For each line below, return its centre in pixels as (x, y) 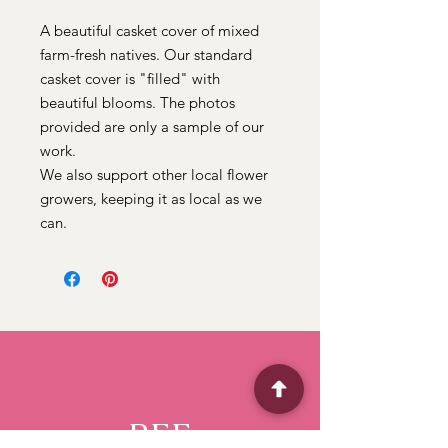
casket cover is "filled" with (130, 79)
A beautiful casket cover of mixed (149, 31)
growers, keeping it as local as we (151, 199)
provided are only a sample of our (152, 127)
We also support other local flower (154, 175)
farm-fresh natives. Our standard (146, 55)
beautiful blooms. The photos (137, 103)
